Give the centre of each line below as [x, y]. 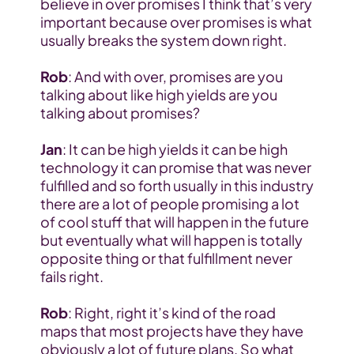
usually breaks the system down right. [163, 40]
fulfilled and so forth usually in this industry [177, 186]
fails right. [72, 277]
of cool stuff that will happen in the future [174, 222]
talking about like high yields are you [158, 95]
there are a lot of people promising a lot [169, 204]
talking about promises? [120, 113]
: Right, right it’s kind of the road [171, 313]
